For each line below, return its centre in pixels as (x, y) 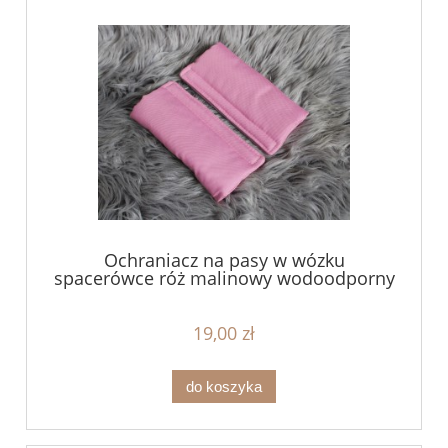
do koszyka (224, 386)
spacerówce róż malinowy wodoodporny (224, 278)
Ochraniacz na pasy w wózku (224, 260)
